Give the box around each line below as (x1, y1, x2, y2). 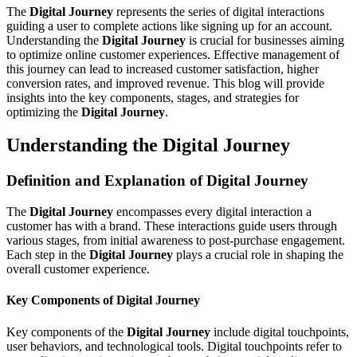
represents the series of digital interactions (113, 4, 324, 18)
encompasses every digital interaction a (113, 205, 312, 219)
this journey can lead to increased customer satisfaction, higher (6, 61, 319, 76)
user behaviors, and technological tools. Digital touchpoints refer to (6, 339, 342, 353)
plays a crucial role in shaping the (173, 248, 343, 262)
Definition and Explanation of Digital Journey (6, 172, 308, 190)
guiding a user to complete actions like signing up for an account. (6, 18, 332, 33)
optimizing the (6, 104, 81, 119)
